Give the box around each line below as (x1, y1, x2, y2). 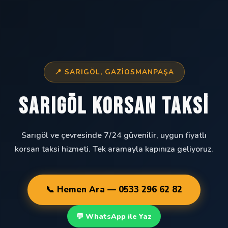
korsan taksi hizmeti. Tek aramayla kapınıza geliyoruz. (15, 144, 213, 155)
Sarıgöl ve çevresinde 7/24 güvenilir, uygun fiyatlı (21, 130, 207, 141)
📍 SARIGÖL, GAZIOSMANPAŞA (54, 67, 174, 77)
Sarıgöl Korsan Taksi (19, 93, 209, 121)
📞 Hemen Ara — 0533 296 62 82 (46, 184, 182, 196)
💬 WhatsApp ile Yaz (76, 211, 152, 222)
